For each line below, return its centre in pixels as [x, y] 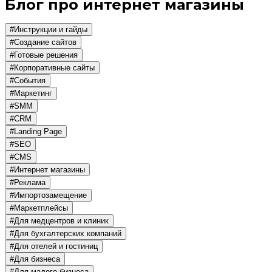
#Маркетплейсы [39, 208]
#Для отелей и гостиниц [54, 246]
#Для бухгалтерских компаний [66, 234]
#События [28, 81]
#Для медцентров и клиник [59, 221]
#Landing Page [36, 132]
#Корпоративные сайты [52, 68]
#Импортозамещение [48, 195]
